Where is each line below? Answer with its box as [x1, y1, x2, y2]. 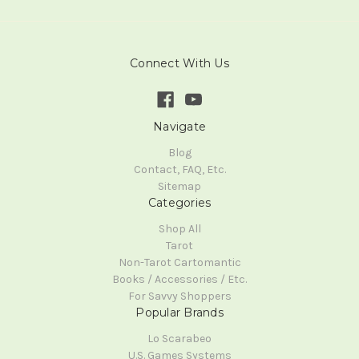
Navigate [153, 119, 206, 135]
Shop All [158, 222, 201, 236]
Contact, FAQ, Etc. [133, 163, 226, 177]
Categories [147, 196, 212, 211]
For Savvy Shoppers [127, 289, 232, 304]
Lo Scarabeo [147, 332, 212, 346]
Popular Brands [135, 305, 224, 321]
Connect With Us [130, 56, 229, 71]
